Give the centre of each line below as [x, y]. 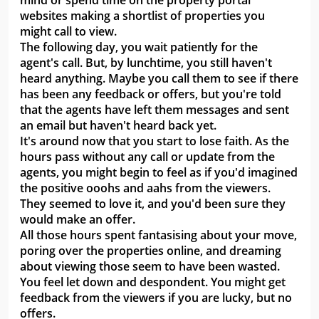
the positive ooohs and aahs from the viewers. [145, 188]
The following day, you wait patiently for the [139, 47]
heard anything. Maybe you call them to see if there [159, 79]
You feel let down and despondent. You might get [153, 282]
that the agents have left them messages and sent [155, 110]
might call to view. [68, 32]
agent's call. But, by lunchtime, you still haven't [146, 63]
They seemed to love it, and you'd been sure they [153, 204]
